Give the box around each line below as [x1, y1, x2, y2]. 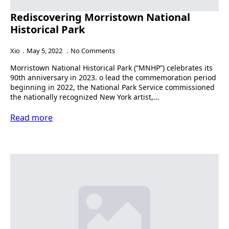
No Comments [71, 45, 115, 55]
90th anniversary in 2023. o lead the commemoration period [10, 72, 216, 82]
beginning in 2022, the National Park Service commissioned [10, 82, 215, 92]
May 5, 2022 [27, 45, 64, 55]
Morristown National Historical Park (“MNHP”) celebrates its [10, 62, 213, 73]
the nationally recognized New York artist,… [10, 91, 159, 102]
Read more [10, 111, 53, 123]
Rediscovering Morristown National [10, 10, 190, 24]
